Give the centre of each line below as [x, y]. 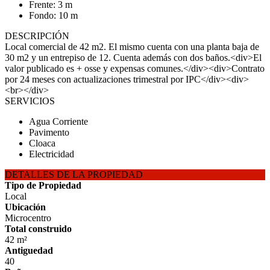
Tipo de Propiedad [43, 185]
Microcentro [28, 218]
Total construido [38, 229]
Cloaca [42, 143]
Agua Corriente [58, 121]
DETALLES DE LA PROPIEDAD [74, 174]
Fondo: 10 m [53, 15]
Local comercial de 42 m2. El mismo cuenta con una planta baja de [132, 47]
